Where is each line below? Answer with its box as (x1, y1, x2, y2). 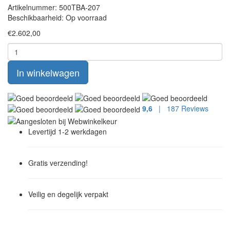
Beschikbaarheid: (8, 12, 66, 23)
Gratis (28, 157, 48, 168)
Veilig (28, 188, 45, 199)
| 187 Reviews (152, 103, 208, 113)
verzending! (48, 157, 88, 168)
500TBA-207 (59, 2, 100, 12)
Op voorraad (66, 12, 107, 23)
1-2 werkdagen (56, 126, 107, 137)
